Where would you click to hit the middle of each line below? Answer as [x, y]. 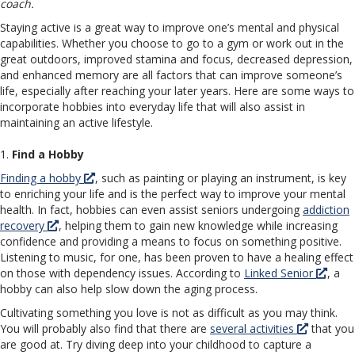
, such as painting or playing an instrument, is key [221, 178]
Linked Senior [280, 273]
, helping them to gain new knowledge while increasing [198, 226]
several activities [254, 329]
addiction [326, 210]
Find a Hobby [48, 155]
